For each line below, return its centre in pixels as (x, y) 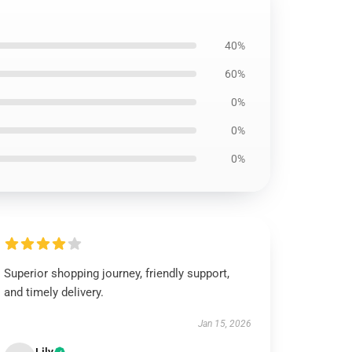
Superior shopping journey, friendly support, (117, 273)
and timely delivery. (54, 292)
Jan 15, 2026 (224, 324)
